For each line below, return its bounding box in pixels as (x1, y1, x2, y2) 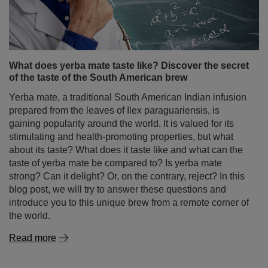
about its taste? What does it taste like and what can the (9, 145, 243, 155)
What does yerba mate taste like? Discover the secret (9, 60, 249, 71)
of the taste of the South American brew (9, 72, 187, 83)
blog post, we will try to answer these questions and (9, 184, 226, 194)
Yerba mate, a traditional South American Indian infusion (9, 92, 246, 102)
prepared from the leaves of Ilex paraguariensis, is (9, 105, 220, 115)
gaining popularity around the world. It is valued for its (9, 118, 234, 129)
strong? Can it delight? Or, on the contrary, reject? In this (9, 171, 245, 181)
